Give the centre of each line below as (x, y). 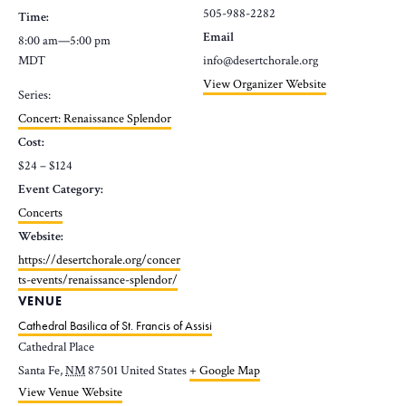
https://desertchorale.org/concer (99, 260)
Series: (34, 95)
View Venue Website (70, 392)
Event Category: (61, 189)
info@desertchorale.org (261, 60)
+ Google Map (225, 370)
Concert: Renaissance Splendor (95, 118)
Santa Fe (39, 370)
